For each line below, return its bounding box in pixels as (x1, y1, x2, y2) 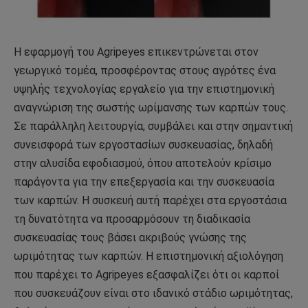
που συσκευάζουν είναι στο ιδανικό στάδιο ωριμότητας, (14, 286, 293, 300)
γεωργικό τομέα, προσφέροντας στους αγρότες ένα (14, 63, 276, 77)
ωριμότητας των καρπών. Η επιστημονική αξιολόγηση (14, 249, 283, 263)
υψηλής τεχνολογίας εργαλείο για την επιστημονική (14, 82, 274, 96)
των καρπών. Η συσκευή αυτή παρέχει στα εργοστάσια (14, 193, 287, 207)
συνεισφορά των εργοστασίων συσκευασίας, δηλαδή (14, 137, 273, 151)
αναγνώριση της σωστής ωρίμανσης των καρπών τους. (14, 100, 288, 114)
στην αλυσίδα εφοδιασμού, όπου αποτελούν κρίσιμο (14, 156, 272, 170)
